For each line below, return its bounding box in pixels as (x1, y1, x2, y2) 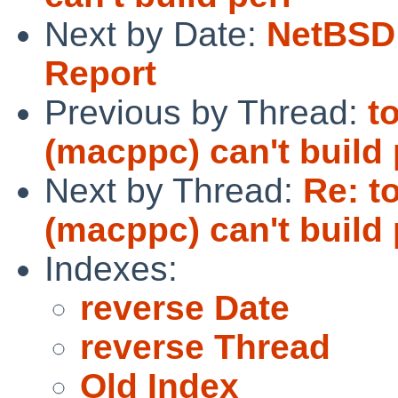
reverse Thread (80, 327, 330, 366)
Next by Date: (44, 14, 267, 53)
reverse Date (80, 288, 290, 327)
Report (44, 53, 156, 92)
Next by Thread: (44, 171, 303, 210)
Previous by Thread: (44, 92, 368, 131)
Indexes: (44, 249, 178, 288)
